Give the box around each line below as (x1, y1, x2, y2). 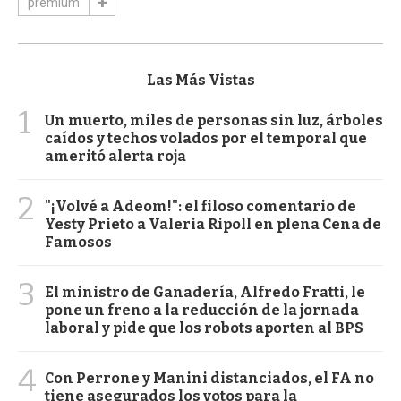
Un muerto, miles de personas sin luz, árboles (45, 111, 383, 129)
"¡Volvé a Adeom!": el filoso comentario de (45, 197, 356, 215)
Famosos (45, 233, 112, 251)
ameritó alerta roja (45, 147, 186, 165)
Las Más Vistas (146, 71, 255, 89)
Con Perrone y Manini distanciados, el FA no (45, 369, 374, 387)
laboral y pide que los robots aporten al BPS (45, 319, 363, 337)
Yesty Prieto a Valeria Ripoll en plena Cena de (45, 215, 381, 233)
